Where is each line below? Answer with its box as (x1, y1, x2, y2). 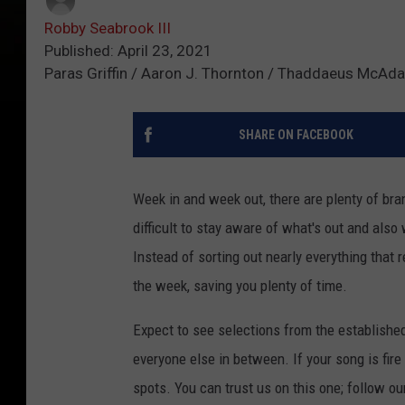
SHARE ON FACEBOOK (238, 127, 353, 143)
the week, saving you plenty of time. (133, 277, 347, 296)
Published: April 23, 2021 (44, 42, 212, 61)
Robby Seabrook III (44, 19, 171, 38)
